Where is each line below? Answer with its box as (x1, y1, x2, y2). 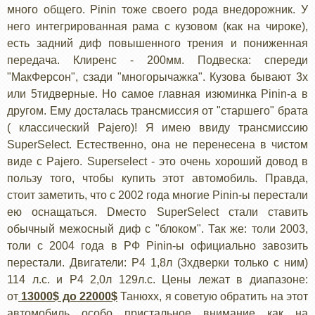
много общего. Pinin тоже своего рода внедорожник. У (7, 4, 308, 16)
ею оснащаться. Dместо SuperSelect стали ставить (7, 206, 308, 219)
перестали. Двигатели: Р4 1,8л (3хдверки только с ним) (7, 257, 308, 269)
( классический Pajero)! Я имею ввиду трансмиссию (7, 122, 308, 134)
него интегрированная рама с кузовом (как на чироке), (7, 20, 308, 33)
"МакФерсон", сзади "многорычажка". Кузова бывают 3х (7, 71, 308, 84)
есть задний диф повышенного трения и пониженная (7, 37, 308, 50)
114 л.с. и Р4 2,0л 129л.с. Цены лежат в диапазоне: (7, 274, 308, 286)
